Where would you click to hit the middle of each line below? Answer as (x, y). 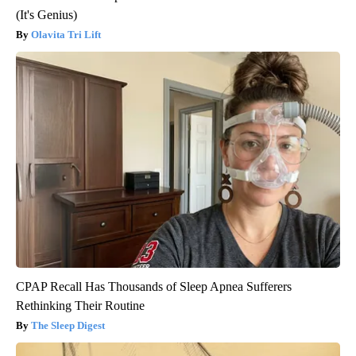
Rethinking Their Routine (80, 305)
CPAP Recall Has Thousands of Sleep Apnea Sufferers (154, 286)
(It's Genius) (46, 14)
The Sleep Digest (68, 325)
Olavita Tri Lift (66, 34)
